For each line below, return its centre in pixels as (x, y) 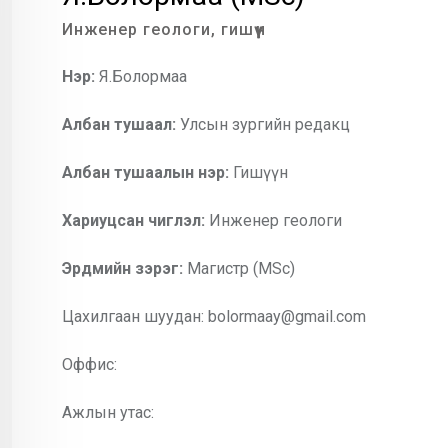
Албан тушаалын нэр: (145, 173)
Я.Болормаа (141, 77)
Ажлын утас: (108, 413)
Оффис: (89, 365)
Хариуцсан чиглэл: (135, 221)
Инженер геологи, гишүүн (164, 30)
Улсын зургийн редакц (263, 125)
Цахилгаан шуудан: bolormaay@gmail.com (214, 317)
